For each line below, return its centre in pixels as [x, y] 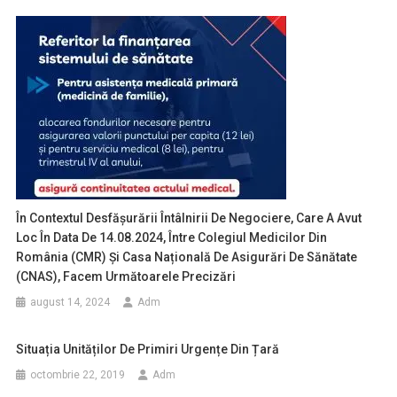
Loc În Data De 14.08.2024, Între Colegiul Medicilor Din [172, 237]
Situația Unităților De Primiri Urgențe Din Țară [148, 349]
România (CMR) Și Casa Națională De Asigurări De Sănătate [187, 257]
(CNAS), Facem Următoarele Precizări [126, 276]
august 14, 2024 [70, 302]
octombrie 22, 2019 [78, 375]
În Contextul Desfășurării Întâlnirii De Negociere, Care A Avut [189, 218]
